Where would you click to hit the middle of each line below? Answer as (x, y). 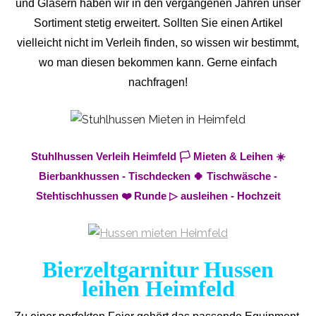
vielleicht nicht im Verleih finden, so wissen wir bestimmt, (158, 43)
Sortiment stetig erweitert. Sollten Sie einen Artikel (158, 23)
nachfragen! (158, 83)
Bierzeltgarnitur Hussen (158, 269)
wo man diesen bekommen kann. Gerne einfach (158, 63)
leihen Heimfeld (158, 288)
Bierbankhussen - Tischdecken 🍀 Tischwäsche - (158, 177)
